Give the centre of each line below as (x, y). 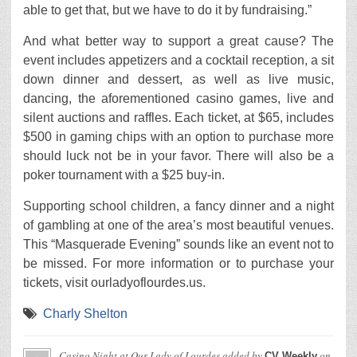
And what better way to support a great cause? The (178, 41)
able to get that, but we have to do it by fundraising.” (167, 10)
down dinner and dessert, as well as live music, (178, 79)
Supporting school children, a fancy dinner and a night (178, 206)
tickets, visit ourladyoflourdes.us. (114, 282)
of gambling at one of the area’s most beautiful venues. (178, 225)
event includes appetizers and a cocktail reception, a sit (178, 60)
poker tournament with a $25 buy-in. (124, 175)
